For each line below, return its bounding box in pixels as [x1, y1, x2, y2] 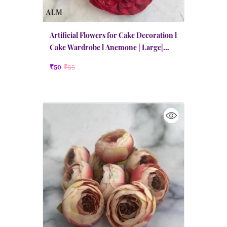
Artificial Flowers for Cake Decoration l [50, 30, 177, 40]
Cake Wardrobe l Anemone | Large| [50, 43, 163, 52]
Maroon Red [50, 55, 90, 64]
